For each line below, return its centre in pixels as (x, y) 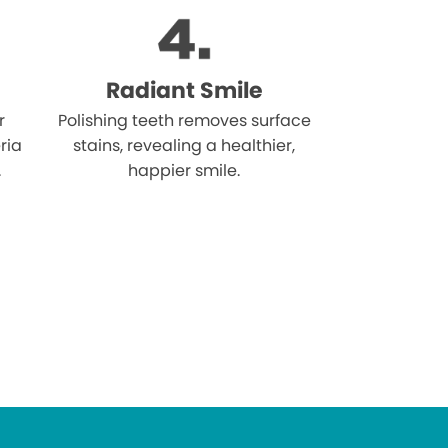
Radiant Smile (184, 90)
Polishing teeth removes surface (184, 120)
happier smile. (184, 170)
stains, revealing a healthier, (184, 145)
